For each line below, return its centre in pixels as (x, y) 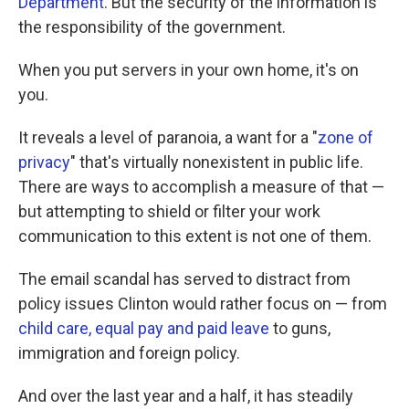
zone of (346, 138)
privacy (44, 163)
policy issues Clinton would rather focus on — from (203, 304)
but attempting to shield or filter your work (169, 212)
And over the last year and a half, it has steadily (186, 396)
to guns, (300, 329)
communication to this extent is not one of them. (195, 236)
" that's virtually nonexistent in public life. (217, 163)
